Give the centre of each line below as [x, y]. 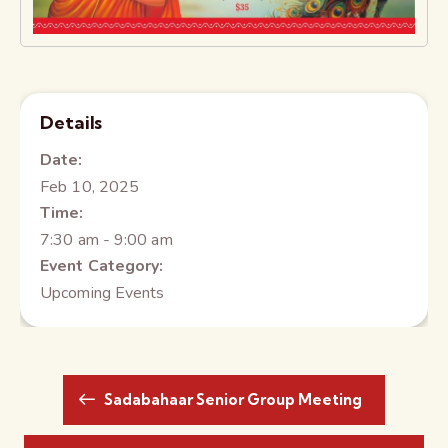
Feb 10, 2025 [90, 187]
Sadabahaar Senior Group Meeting [231, 400]
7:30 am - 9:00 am [106, 240]
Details [71, 123]
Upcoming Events [102, 293]
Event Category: [102, 266]
